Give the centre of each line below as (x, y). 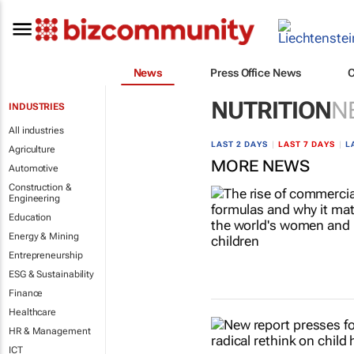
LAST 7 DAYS (306, 144)
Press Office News (256, 72)
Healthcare (32, 312)
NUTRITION (271, 110)
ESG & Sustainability (51, 274)
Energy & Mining (44, 236)
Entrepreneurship (46, 255)
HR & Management (50, 331)
